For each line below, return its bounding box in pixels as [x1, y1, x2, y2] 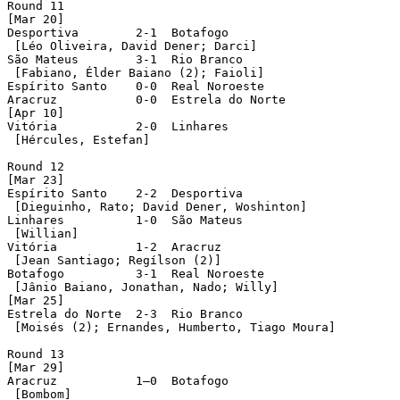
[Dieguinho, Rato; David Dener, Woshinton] [7, 199, 307, 213]
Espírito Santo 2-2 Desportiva [7, 186, 243, 200]
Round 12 [7, 159, 64, 173]
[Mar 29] [7, 360, 64, 374]
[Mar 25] [7, 293, 64, 307]
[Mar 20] [7, 12, 64, 26]
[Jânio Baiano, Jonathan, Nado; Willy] [7, 279, 279, 294]
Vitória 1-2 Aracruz [7, 239, 57, 254]
